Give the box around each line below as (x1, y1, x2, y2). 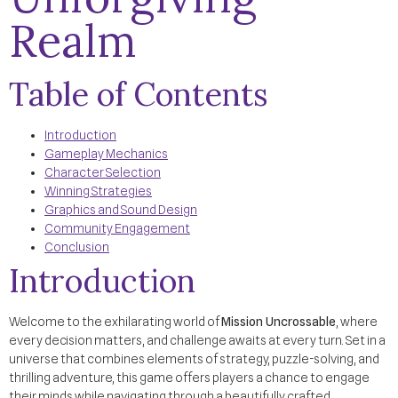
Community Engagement (44, 220, 190, 235)
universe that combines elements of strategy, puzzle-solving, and (9, 351, 379, 366)
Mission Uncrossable (221, 314, 336, 329)
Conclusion (44, 239, 109, 254)
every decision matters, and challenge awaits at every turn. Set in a (9, 332, 386, 347)
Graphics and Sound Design (44, 202, 197, 217)
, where (336, 314, 378, 329)
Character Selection (44, 164, 161, 179)
